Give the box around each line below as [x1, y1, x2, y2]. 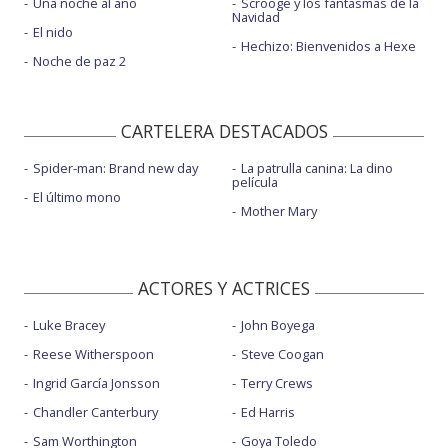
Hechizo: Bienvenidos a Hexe [240, 37, 416, 56]
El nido [33, 23, 73, 42]
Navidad [231, 8, 280, 27]
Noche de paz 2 [33, 52, 126, 71]
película [231, 172, 278, 191]
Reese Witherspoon [33, 344, 154, 363]
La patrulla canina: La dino [240, 158, 393, 177]
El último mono [33, 187, 121, 206]
